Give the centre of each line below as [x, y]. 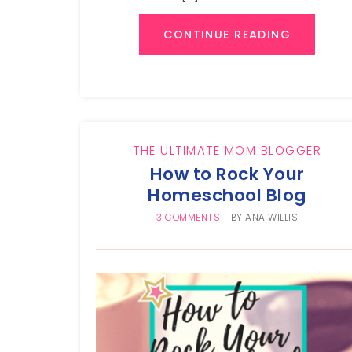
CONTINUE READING [227, 34]
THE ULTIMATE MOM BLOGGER [227, 150]
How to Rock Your [227, 174]
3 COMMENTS [189, 217]
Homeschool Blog [227, 195]
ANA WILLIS [272, 217]
